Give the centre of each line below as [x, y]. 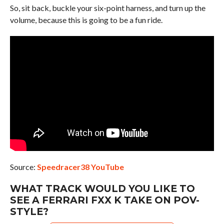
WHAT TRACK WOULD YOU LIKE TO [102, 188]
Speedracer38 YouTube [80, 166]
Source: [23, 166]
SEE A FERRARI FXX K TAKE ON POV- [104, 200]
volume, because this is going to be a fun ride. [86, 19]
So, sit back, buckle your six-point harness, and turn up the [107, 7]
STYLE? [29, 211]
